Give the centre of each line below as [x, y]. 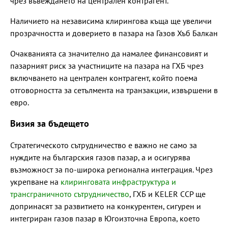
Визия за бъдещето [50, 123]
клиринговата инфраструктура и [118, 181]
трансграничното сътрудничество [70, 194]
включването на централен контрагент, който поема [104, 78]
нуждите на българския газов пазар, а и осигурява [100, 157]
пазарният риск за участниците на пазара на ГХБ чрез [107, 65]
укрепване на [35, 181]
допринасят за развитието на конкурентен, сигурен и [106, 206]
